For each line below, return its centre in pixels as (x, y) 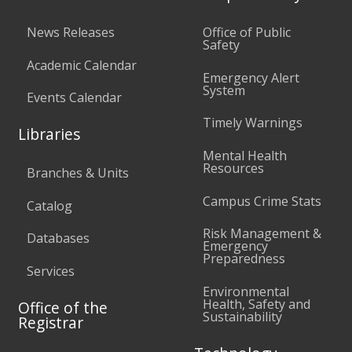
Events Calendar (75, 98)
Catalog (50, 205)
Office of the (63, 307)
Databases (59, 238)
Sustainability (242, 316)
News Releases (71, 33)
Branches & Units (78, 173)
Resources (233, 169)
